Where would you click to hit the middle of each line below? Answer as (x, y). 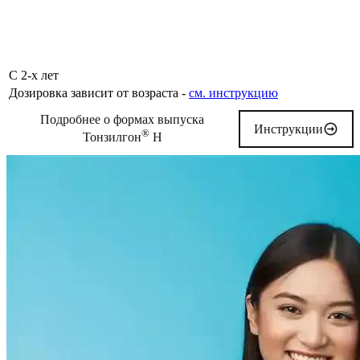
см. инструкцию (233, 93)
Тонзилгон (112, 137)
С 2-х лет (34, 76)
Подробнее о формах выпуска (123, 120)
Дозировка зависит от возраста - (99, 93)
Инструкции (288, 129)
